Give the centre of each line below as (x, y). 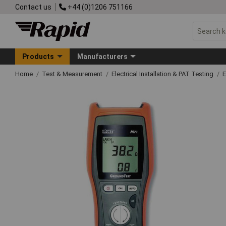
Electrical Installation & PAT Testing (163, 74)
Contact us (33, 7)
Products (38, 56)
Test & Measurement (73, 74)
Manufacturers (102, 56)
